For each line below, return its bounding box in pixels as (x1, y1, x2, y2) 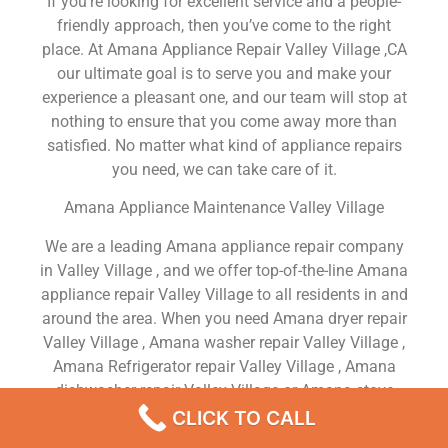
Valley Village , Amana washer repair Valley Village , (43, 332, 405, 352)
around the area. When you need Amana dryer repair (41, 308, 407, 328)
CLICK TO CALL (172, 406, 316, 430)
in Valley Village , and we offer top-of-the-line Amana (40, 260, 408, 280)
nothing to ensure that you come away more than (51, 112, 397, 132)
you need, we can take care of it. (111, 160, 337, 180)
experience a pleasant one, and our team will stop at (41, 88, 407, 108)
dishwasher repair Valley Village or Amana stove (54, 380, 394, 400)
